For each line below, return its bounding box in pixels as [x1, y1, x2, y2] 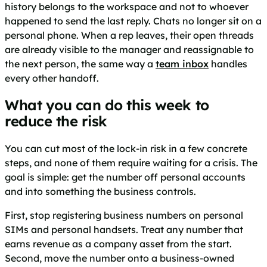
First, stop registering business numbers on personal [5, 209, 243, 221]
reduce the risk [5, 111, 107, 130]
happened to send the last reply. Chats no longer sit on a [5, 15, 262, 27]
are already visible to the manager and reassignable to [5, 44, 254, 56]
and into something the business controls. [5, 185, 196, 197]
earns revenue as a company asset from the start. [5, 237, 232, 250]
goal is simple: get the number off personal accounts [5, 170, 246, 183]
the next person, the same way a [5, 58, 156, 70]
